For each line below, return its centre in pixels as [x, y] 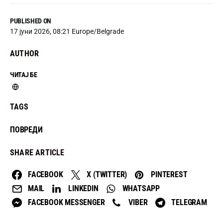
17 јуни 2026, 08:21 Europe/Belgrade [67, 32]
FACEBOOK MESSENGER [66, 203]
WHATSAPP [141, 189]
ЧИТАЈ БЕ [24, 75]
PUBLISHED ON [31, 21]
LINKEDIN [83, 189]
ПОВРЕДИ [26, 130]
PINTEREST [169, 175]
